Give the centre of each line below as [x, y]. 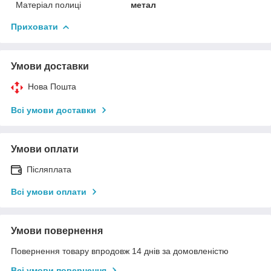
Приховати [34, 26]
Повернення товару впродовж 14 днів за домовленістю [120, 251]
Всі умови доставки [54, 110]
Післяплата [49, 169]
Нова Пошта [52, 86]
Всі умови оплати [49, 191]
